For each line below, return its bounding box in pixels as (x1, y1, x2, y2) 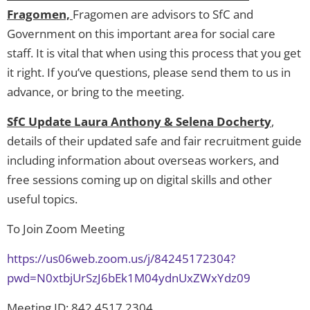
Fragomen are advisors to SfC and (73, 6, 253, 23)
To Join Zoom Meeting (7, 221, 125, 237)
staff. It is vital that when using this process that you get (7, 45, 301, 62)
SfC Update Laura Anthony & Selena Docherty (7, 113, 271, 130)
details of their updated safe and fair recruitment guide (7, 133, 302, 149)
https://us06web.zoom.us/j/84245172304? (7, 250, 235, 267)
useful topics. (7, 191, 77, 208)
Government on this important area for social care (7, 26, 275, 42)
